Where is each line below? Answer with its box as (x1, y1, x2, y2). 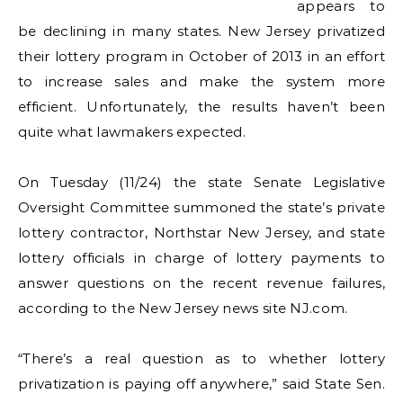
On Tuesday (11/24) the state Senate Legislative (18, 174, 385, 191)
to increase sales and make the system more (18, 73, 385, 90)
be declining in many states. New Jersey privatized (18, 22, 385, 40)
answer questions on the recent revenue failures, (18, 274, 385, 291)
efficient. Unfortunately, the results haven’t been (18, 98, 385, 115)
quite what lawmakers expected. (18, 123, 246, 140)
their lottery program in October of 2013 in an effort (18, 48, 385, 65)
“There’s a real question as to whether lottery (18, 350, 385, 367)
